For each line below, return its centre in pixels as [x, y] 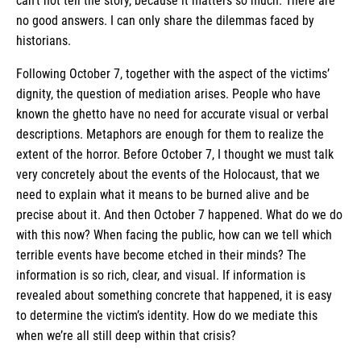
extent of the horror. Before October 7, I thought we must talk [175, 154]
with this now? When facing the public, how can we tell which [174, 234]
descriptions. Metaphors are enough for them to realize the [170, 134]
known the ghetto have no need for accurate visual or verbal [172, 114]
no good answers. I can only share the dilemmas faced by [165, 20]
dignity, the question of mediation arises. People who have [168, 93]
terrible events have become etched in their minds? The [161, 255]
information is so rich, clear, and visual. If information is [161, 275]
